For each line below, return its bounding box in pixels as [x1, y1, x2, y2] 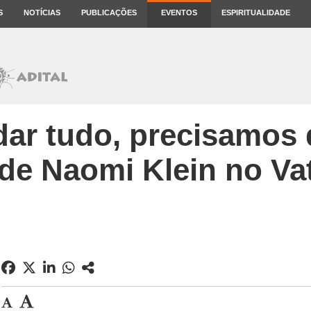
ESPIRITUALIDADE [221, 8, 290, 17]
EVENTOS [161, 8, 197, 17]
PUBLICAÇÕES [81, 8, 137, 17]
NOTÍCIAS [24, 8, 60, 17]
